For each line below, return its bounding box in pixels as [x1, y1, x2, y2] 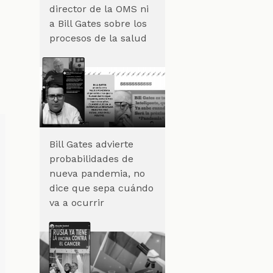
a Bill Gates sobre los [49, 17, 147, 29]
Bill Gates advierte [49, 138, 133, 150]
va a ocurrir [49, 196, 104, 208]
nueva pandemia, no [49, 167, 145, 179]
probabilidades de [49, 152, 133, 165]
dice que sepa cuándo [49, 182, 154, 194]
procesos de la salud [49, 32, 147, 44]
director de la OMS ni [49, 2, 149, 15]
